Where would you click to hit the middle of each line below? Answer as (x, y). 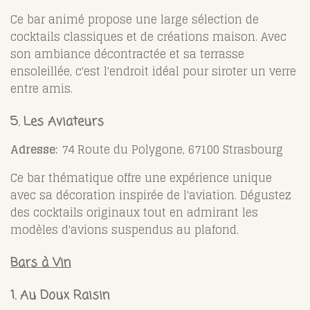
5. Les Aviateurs (57, 121)
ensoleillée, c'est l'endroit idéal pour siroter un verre (153, 71)
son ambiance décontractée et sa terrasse (127, 54)
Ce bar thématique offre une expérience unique (141, 177)
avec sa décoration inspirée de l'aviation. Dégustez (151, 195)
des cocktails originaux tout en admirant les (134, 212)
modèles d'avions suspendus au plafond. (125, 229)
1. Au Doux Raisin (60, 295)
